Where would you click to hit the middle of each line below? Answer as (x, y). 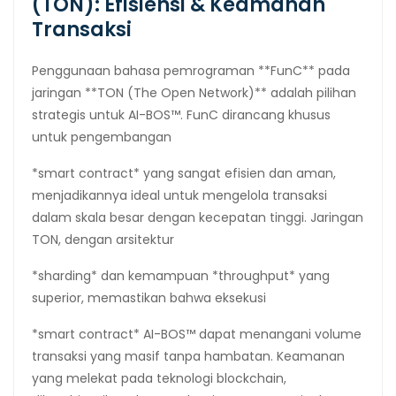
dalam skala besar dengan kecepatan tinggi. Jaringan (198, 217)
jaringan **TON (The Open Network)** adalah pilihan (194, 92)
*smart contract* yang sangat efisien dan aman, (184, 173)
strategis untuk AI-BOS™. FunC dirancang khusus (181, 114)
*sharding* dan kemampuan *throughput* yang (181, 275)
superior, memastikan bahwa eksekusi (149, 297)
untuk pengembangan (102, 137)
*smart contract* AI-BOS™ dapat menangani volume (197, 334)
